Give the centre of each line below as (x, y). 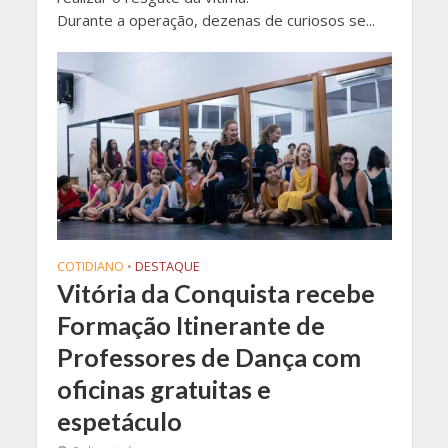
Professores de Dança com (208, 356)
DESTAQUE (167, 266)
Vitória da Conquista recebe (215, 292)
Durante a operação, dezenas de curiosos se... (215, 19)
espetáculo (119, 420)
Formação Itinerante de (190, 324)
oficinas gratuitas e (163, 388)
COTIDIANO (90, 266)
